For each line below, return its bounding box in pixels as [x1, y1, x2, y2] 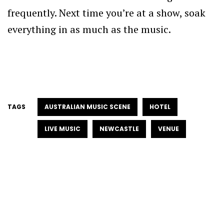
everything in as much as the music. [7, 22, 171, 36]
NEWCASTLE [99, 124, 139, 133]
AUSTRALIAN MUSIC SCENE [44, 102, 130, 111]
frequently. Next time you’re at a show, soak [7, 6, 205, 20]
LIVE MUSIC [44, 124, 80, 133]
